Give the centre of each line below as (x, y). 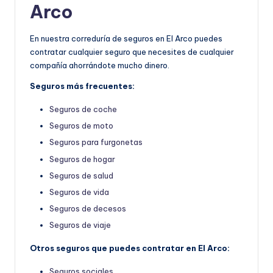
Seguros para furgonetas (96, 142)
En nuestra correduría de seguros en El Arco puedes (126, 39)
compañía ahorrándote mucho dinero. (100, 66)
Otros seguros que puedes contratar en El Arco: (130, 248)
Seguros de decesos (88, 208)
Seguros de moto (81, 126)
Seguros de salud (81, 175)
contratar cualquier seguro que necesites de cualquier (132, 52)
